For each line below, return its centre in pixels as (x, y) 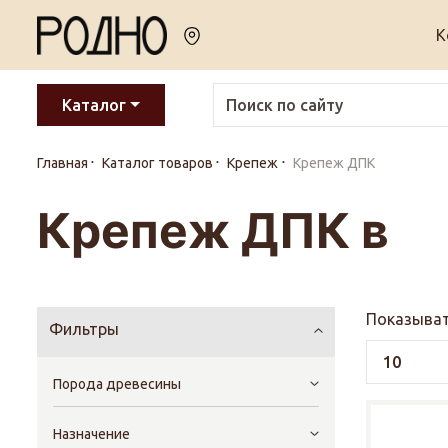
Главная (62, 163)
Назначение (91, 434)
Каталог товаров (158, 163)
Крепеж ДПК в (213, 230)
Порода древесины (117, 384)
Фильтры (84, 329)
